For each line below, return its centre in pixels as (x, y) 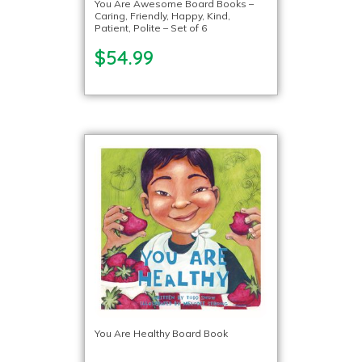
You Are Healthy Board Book (161, 333)
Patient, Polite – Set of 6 (151, 28)
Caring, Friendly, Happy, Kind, (162, 16)
